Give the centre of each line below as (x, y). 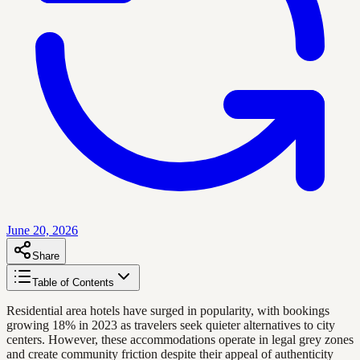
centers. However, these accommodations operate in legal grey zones (180, 339)
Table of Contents (73, 282)
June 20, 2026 (42, 230)
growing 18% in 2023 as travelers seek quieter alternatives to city (171, 325)
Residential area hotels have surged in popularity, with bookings (168, 310)
